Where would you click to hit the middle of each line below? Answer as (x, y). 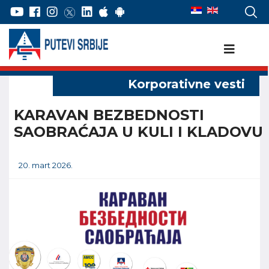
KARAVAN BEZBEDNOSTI (109, 115)
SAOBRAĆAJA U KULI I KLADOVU (138, 132)
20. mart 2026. (46, 165)
